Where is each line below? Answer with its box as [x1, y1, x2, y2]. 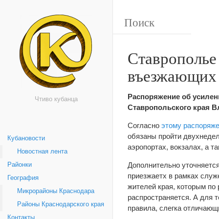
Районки [7, 161, 32, 168]
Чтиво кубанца [35, 96, 78, 103]
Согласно [128, 121, 161, 130]
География [7, 175, 39, 181]
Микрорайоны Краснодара [17, 188, 94, 195]
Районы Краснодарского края [17, 201, 104, 208]
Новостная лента [17, 148, 67, 155]
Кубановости [7, 135, 45, 142]
